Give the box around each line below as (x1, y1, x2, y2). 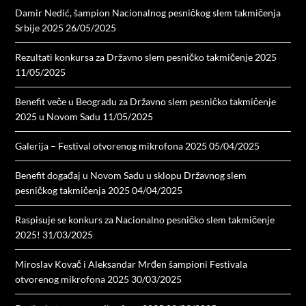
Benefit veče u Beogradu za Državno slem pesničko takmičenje (15, 96, 277, 108)
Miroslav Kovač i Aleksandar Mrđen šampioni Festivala (15, 258, 248, 270)
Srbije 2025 (15, 22, 64, 34)
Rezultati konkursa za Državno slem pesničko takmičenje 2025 (15, 51, 277, 64)
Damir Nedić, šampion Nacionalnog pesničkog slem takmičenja (15, 7, 281, 19)
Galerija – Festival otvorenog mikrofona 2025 (15, 140, 208, 152)
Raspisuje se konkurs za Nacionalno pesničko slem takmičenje (15, 214, 275, 226)
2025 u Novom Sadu (15, 111, 101, 123)
